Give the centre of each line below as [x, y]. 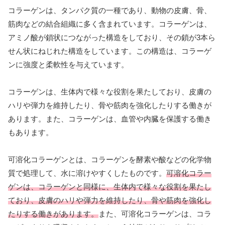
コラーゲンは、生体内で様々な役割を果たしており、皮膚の [110, 91]
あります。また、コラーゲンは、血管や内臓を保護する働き [110, 119]
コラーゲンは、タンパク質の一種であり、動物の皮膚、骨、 [110, 10]
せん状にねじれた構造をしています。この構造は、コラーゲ [110, 51]
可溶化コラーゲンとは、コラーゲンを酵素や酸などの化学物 [110, 159]
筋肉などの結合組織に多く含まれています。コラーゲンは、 [110, 24]
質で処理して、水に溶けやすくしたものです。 [87, 173]
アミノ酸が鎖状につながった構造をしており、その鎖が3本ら [112, 37]
